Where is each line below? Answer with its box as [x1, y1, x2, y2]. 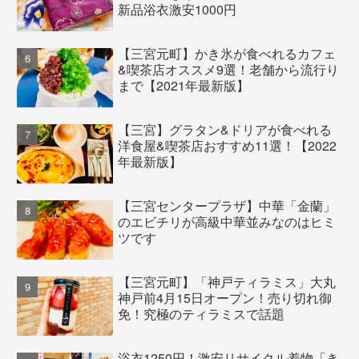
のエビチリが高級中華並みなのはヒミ [118, 212, 337, 232]
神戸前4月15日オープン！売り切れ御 [118, 288, 333, 308]
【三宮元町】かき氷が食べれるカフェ [118, 44, 337, 63]
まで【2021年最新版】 [118, 76, 250, 95]
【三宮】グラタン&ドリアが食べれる [118, 120, 333, 139]
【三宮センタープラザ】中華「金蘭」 [118, 196, 337, 216]
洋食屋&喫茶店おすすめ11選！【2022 [118, 136, 337, 155]
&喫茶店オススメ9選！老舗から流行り [118, 60, 340, 79]
